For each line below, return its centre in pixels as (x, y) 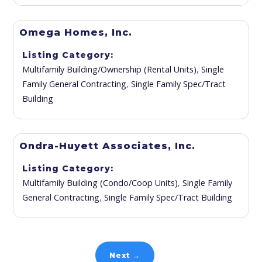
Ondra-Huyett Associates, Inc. (108, 146)
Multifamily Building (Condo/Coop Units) (100, 183)
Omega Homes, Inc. (76, 32)
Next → (125, 255)
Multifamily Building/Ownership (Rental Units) (110, 69)
